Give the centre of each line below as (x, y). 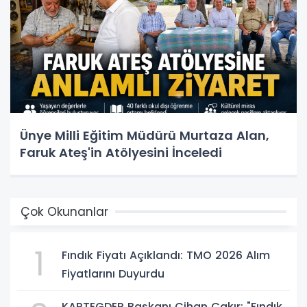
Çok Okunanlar (64, 211)
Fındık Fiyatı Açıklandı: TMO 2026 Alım (166, 255)
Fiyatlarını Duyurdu (113, 273)
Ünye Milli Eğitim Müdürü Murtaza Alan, (145, 135)
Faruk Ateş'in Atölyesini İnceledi (121, 152)
